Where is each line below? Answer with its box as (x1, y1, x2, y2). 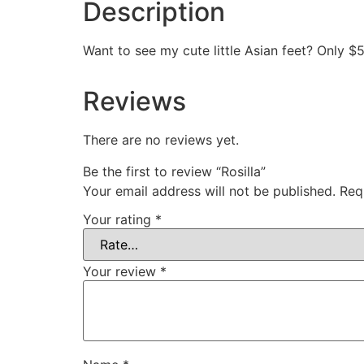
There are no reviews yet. (83, 132, 239, 149)
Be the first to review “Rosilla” (83, 162, 266, 180)
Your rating (83, 211, 155, 228)
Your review (83, 263, 160, 280)
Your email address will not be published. (83, 182, 336, 199)
